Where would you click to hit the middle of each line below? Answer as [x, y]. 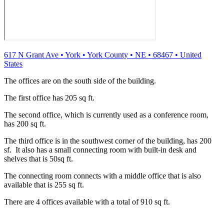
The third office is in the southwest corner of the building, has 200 [108, 140]
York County [107, 54]
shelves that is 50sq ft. [38, 158]
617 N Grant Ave [31, 54]
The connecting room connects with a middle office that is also [102, 175]
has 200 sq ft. [25, 123]
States [13, 63]
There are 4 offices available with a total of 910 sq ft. [87, 201]
